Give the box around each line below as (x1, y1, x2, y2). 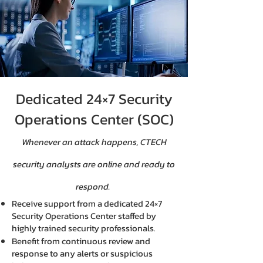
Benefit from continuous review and (12, 234, 150, 248)
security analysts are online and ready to (13, 157, 175, 171)
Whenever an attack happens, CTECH (21, 135, 167, 149)
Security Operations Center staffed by (12, 209, 156, 222)
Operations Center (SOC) (14, 108, 174, 130)
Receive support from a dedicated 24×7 (12, 197, 162, 210)
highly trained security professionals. (12, 221, 156, 235)
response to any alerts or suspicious (12, 247, 153, 260)
